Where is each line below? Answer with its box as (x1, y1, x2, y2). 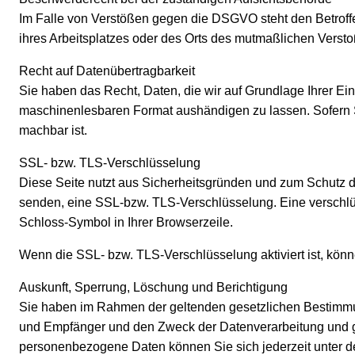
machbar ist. (19, 124, 87, 138)
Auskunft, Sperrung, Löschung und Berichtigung (19, 281, 288, 295)
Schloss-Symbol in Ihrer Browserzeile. (19, 216, 233, 230)
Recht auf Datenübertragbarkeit (19, 64, 195, 78)
